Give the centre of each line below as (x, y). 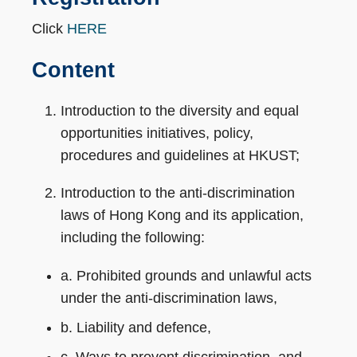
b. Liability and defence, (136, 328)
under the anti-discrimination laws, (169, 298)
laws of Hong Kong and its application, (184, 216)
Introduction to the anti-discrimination (178, 193)
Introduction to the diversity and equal (180, 110)
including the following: (133, 238)
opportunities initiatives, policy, (157, 133)
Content (76, 70)
